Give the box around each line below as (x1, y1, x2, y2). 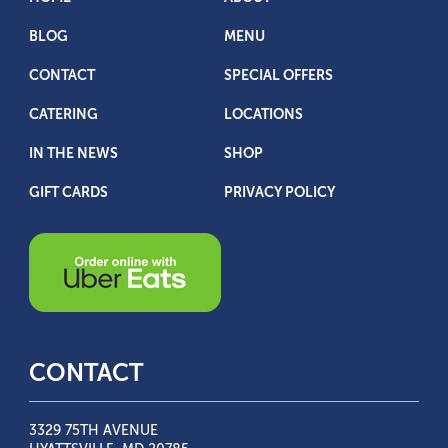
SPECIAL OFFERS (224, 69, 333, 83)
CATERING (29, 108, 98, 122)
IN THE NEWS (29, 147, 118, 161)
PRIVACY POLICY (224, 186, 335, 200)
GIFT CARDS (29, 186, 108, 200)
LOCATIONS (224, 108, 303, 122)
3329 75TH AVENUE (29, 424, 158, 438)
